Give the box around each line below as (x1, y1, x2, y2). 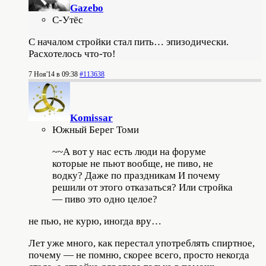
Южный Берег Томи (52, 123, 139, 135)
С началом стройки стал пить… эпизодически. (28, 36, 229, 47)
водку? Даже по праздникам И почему (52, 169, 220, 181)
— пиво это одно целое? (52, 193, 157, 205)
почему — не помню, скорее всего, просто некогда (28, 249, 249, 261)
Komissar (70, 112, 113, 123)
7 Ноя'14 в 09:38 (28, 69, 78, 78)
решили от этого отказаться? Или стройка (52, 181, 233, 193)
